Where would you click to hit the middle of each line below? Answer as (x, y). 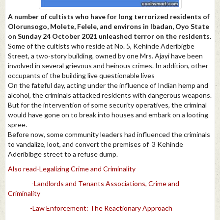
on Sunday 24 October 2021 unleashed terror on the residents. (110, 36)
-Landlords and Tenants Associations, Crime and (105, 183)
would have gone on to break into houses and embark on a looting (108, 114)
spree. (17, 124)
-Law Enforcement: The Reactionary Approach (101, 208)
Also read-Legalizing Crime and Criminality (72, 168)
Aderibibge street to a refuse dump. (63, 154)
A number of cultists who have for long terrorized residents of (109, 16)
